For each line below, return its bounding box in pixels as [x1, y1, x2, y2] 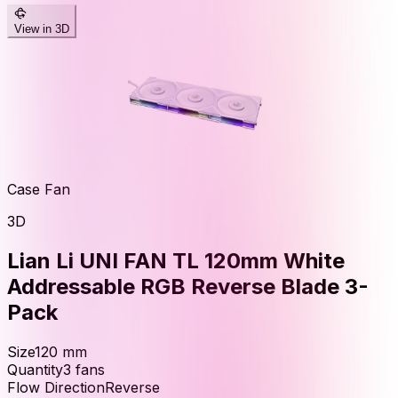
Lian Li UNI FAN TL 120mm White [7, 248, 345, 275]
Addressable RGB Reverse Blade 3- [7, 274, 369, 300]
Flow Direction [7, 378, 105, 396]
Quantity [7, 360, 63, 378]
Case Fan [7, 180, 70, 199]
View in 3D [14, 22, 69, 36]
